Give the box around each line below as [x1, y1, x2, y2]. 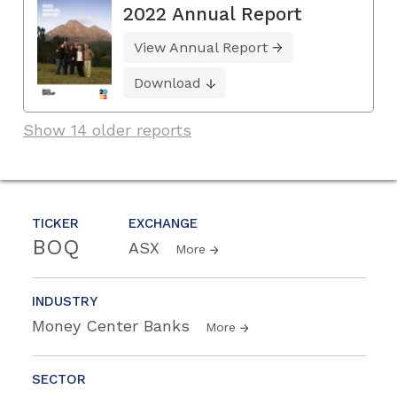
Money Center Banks [32, 315, 195, 335]
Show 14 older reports [23, 120, 191, 139]
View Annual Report [134, 38, 268, 56]
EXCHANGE [128, 214, 198, 231]
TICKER [32, 214, 79, 231]
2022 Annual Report [123, 2, 302, 25]
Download [134, 74, 201, 91]
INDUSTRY [32, 292, 97, 309]
